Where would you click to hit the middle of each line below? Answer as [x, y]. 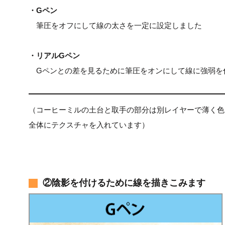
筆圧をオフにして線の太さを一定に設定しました [115, 26]
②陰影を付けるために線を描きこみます [124, 183]
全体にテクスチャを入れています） [89, 125]
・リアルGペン [54, 56]
